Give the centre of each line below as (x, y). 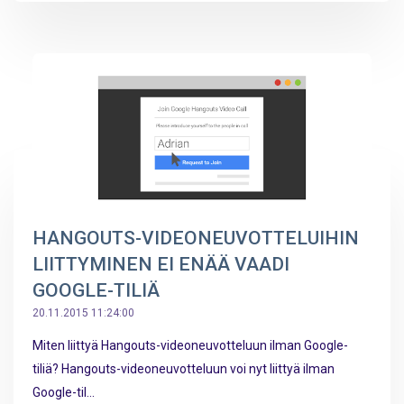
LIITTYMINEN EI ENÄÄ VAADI (161, 264)
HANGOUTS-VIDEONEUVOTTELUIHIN (196, 238)
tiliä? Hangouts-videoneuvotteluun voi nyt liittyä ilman (184, 368)
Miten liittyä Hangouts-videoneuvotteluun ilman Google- (190, 345)
